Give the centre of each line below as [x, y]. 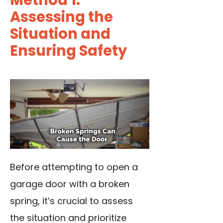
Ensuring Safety [68, 51]
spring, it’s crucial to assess [71, 201]
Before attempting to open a [74, 167]
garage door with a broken [70, 184]
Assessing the [61, 17]
